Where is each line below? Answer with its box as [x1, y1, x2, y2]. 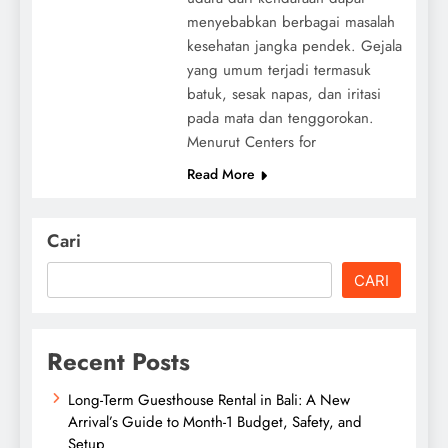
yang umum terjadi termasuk [186, 58, 371, 81]
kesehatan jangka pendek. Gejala [186, 34, 402, 57]
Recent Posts [47, 343, 190, 379]
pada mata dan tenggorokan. [186, 106, 374, 129]
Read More [186, 163, 255, 184]
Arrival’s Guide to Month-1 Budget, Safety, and [68, 410, 362, 433]
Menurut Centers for [186, 130, 316, 153]
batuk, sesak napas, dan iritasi [186, 82, 381, 105]
